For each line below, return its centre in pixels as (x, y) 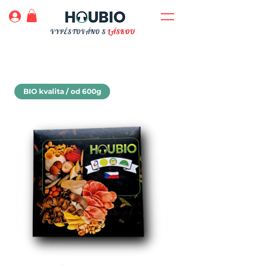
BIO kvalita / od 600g (62, 91)
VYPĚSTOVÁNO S (79, 31)
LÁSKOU (122, 31)
